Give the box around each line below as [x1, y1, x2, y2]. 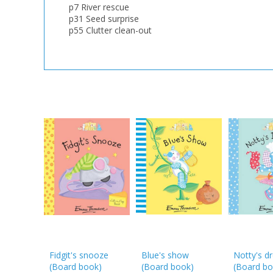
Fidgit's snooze [49, 249, 109, 261]
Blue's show [141, 249, 190, 261]
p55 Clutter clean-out [69, 24, 152, 36]
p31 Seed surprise [69, 12, 139, 24]
